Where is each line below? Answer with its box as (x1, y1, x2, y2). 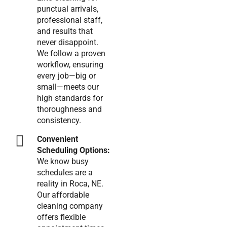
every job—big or (36, 71, 96, 81)
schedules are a (36, 168, 93, 177)
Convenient (36, 134, 78, 144)
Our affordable (36, 190, 89, 200)
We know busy (36, 157, 89, 166)
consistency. (36, 116, 81, 125)
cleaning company (36, 201, 103, 211)
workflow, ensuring (36, 60, 103, 69)
